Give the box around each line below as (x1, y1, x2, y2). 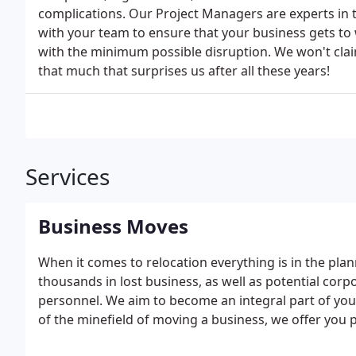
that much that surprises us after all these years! (38, 62, 330, 79)
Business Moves (38, 213, 188, 239)
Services (25, 161, 110, 192)
